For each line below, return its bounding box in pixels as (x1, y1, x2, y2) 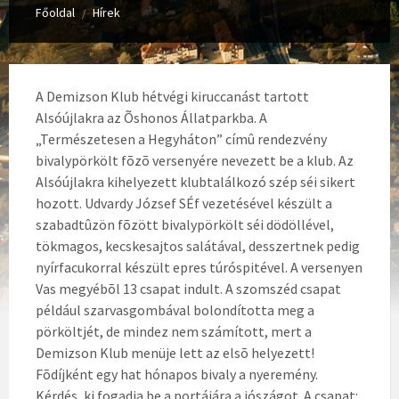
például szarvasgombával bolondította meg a (36, 301, 314, 319)
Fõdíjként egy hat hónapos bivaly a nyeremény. (36, 365, 318, 383)
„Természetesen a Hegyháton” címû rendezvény (36, 130, 327, 148)
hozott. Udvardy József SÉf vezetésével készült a (36, 194, 332, 212)
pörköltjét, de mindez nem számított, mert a (36, 322, 312, 340)
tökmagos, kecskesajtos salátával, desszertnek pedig (36, 237, 360, 255)
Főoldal (36, 4, 75, 20)
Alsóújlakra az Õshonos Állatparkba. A (36, 109, 267, 126)
